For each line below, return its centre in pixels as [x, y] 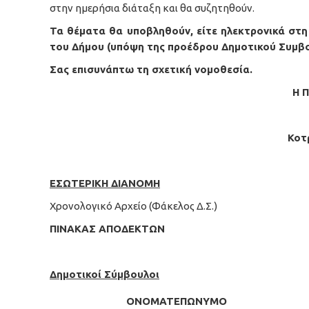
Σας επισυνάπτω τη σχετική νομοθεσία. [151, 69]
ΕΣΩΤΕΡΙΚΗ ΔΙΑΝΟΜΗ [105, 183]
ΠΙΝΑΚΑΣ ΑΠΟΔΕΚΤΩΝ [107, 229]
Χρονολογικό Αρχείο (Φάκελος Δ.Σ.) [133, 206]
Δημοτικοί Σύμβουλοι [104, 274]
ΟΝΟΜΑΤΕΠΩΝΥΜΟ [177, 301]
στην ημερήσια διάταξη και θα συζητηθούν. [152, 8]
